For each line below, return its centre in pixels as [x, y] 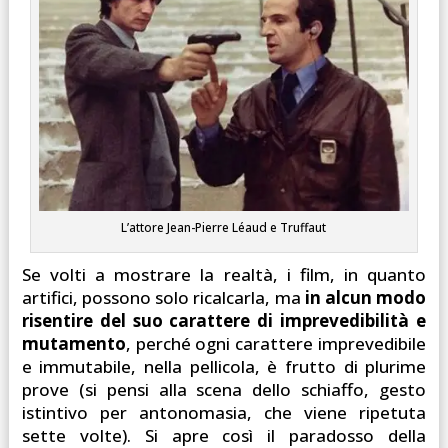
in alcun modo [365, 297]
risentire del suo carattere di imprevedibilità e [224, 320]
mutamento [73, 343]
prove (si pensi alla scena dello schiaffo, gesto [224, 389]
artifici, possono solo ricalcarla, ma [163, 297]
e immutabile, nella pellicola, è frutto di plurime [224, 366]
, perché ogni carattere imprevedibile [276, 343]
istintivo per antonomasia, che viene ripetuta [224, 412]
